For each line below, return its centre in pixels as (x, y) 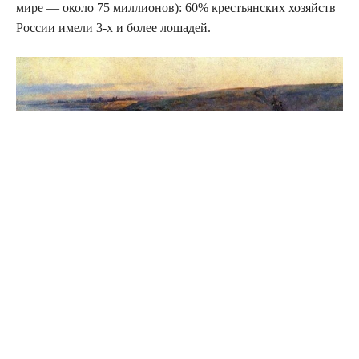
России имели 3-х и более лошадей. (113, 27)
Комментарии (58, 327)
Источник (43, 261)
